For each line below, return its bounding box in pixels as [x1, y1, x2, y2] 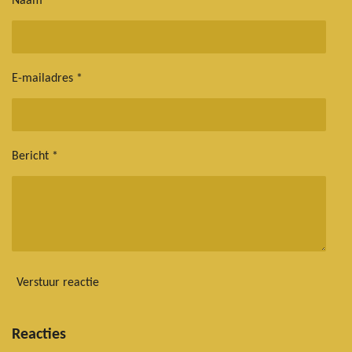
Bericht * [12, 149, 58, 163]
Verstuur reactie [16, 277, 99, 290]
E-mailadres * [12, 71, 82, 85]
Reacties [12, 326, 66, 343]
